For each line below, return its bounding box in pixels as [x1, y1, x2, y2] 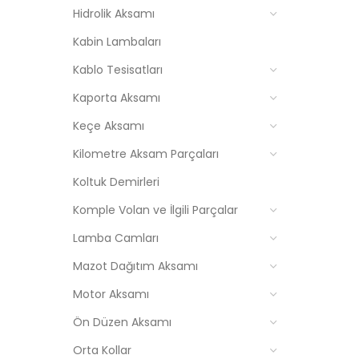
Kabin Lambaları [73, 34, 161, 50]
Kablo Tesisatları [73, 62, 163, 78]
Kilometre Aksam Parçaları [73, 146, 219, 162]
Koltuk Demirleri [73, 174, 159, 190]
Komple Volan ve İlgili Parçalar [73, 202, 238, 218]
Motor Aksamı [73, 286, 149, 302]
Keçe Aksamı [73, 118, 144, 134]
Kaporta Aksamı [73, 90, 160, 106]
